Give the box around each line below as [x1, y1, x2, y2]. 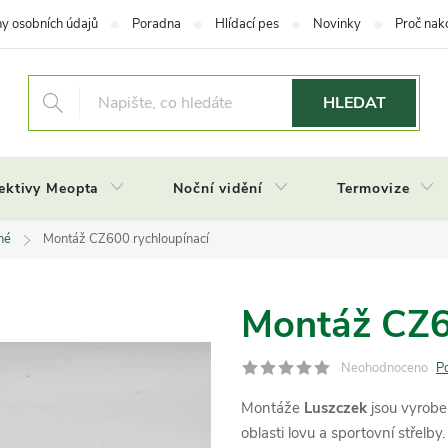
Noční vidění [173, 179, 263, 198]
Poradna [132, 15, 181, 33]
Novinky [313, 15, 361, 33]
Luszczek [304, 398, 367, 418]
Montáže [241, 398, 304, 418]
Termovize [336, 179, 410, 198]
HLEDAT [322, 92, 386, 114]
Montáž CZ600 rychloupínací [43, 230, 209, 248]
